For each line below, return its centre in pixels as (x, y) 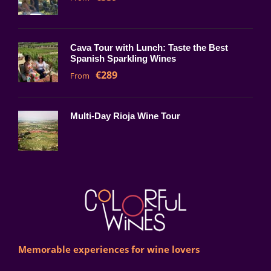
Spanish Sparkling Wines (123, 59)
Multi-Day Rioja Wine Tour (125, 116)
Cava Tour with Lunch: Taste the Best (149, 48)
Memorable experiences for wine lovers (109, 250)
